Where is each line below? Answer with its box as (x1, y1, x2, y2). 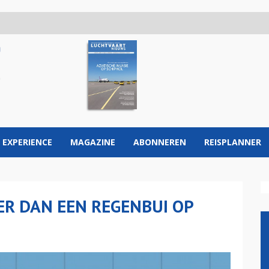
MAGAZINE (70, 136, 115, 148)
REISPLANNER (204, 136, 261, 148)
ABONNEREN (133, 136, 186, 148)
